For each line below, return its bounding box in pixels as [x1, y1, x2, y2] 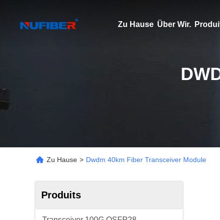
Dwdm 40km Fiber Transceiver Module [86, 156, 206, 164]
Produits [41, 190, 81, 200]
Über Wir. [157, 20, 191, 28]
